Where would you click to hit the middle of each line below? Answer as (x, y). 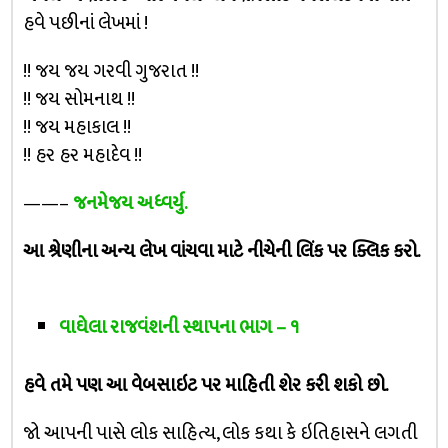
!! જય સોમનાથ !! (78, 99)
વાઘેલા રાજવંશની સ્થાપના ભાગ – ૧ (179, 328)
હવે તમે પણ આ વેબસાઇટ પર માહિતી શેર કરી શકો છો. (205, 386)
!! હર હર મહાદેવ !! (82, 155)
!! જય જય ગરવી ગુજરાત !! (110, 71)
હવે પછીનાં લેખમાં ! (85, 23)
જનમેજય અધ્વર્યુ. (129, 203)
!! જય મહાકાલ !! (76, 127)
